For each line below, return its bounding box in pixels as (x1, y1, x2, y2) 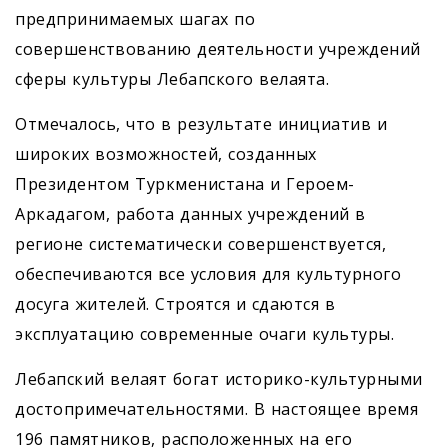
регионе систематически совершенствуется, (15, 233, 386, 256)
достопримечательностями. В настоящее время (15, 398, 418, 421)
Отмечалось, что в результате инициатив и (15, 113, 387, 136)
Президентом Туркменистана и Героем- (15, 173, 355, 196)
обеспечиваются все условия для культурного (15, 263, 401, 286)
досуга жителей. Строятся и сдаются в (15, 293, 335, 316)
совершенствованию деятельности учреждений (15, 38, 421, 61)
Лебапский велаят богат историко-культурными (15, 368, 423, 391)
